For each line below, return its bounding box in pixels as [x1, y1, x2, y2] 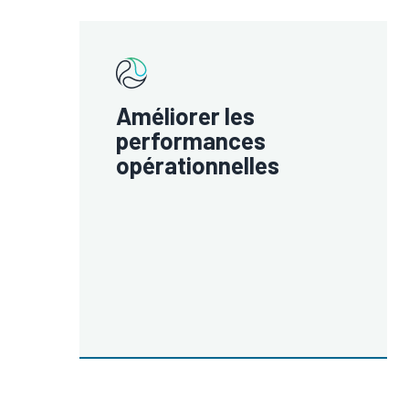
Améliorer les [116, 101, 255, 130]
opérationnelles [116, 151, 279, 179]
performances [116, 126, 266, 154]
